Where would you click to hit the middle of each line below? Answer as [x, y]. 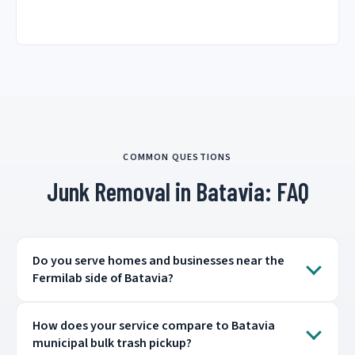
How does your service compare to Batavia [154, 326]
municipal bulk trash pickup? [112, 344]
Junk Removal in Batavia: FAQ [177, 191]
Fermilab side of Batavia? [103, 279]
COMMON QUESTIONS [177, 158]
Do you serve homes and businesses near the [158, 261]
